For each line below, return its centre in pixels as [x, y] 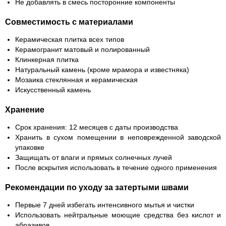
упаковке [30, 147]
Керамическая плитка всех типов [70, 39]
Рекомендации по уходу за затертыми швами [97, 187]
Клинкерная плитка [47, 60]
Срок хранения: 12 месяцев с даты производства [97, 127]
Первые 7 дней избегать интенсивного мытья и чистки [105, 205]
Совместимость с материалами [69, 22]
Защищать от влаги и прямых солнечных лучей [94, 157]
